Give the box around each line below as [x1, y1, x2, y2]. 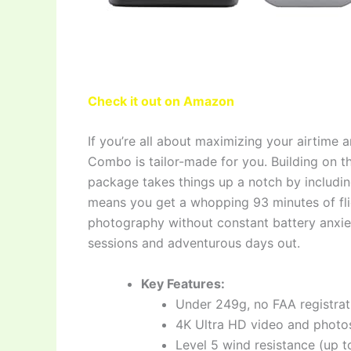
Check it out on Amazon [88, 92, 234, 109]
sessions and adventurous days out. [88, 235, 300, 251]
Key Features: [141, 275, 225, 291]
